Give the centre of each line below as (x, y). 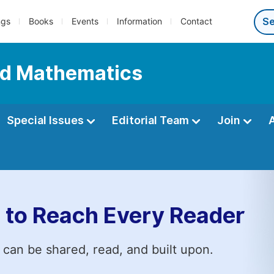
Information (139, 21)
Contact (196, 21)
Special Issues (46, 120)
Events (85, 21)
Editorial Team (152, 120)
